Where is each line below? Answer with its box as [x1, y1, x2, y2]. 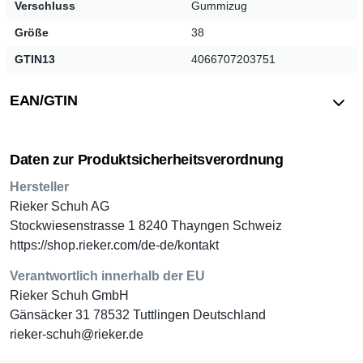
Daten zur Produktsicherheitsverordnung [10, 151, 284, 168]
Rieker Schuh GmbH [10, 288, 129, 302]
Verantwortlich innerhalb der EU [10, 268, 205, 283]
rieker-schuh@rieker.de [10, 327, 143, 341]
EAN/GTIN [10, 92, 78, 109]
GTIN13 [15, 52, 55, 66]
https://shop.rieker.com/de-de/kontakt [10, 237, 219, 252]
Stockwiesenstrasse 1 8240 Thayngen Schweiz [10, 218, 282, 233]
